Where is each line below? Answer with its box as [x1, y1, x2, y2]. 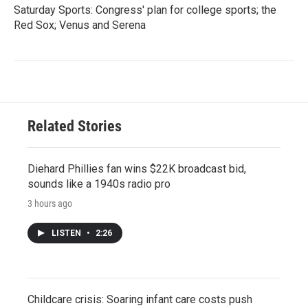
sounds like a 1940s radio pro [27, 177, 170, 190]
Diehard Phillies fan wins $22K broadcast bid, [27, 162, 246, 175]
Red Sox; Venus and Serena [14, 18, 146, 32]
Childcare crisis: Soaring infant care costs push [27, 292, 252, 306]
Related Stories [27, 117, 122, 135]
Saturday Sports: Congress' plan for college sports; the [14, 3, 276, 16]
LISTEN [52, 228, 83, 238]
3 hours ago [27, 197, 72, 209]
